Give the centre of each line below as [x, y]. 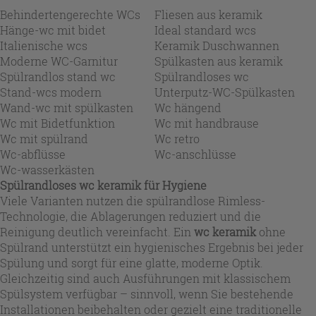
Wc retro [177, 138]
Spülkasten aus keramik [219, 61]
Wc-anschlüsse [195, 154]
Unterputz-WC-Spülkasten [225, 92]
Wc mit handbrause [207, 123]
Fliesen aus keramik [208, 14]
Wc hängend [188, 107]
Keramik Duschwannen [217, 45]
